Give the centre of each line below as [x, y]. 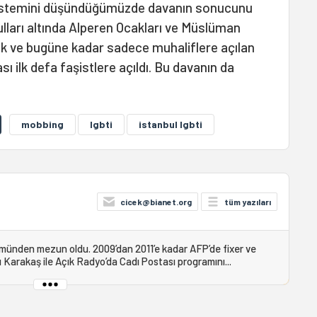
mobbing [42, 124]
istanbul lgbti [171, 124]
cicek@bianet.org [156, 202]
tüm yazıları [247, 202]
